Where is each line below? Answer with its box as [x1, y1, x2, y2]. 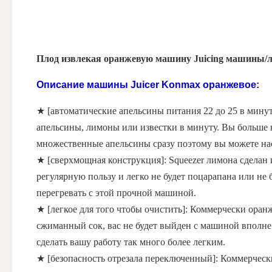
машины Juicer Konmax [87, 80, 200, 90]
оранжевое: [200, 80, 259, 90]
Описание [36, 80, 84, 90]
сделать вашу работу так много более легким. [36, 237, 225, 248]
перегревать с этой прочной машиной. [36, 188, 196, 199]
